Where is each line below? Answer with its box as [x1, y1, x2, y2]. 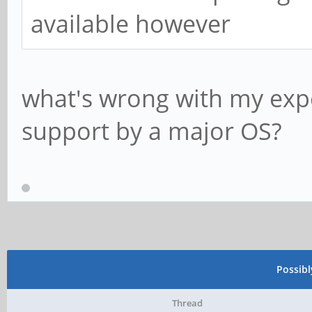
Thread [171, 297, 203, 309]
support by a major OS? [22, 115, 282, 148]
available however [31, 8, 231, 40]
